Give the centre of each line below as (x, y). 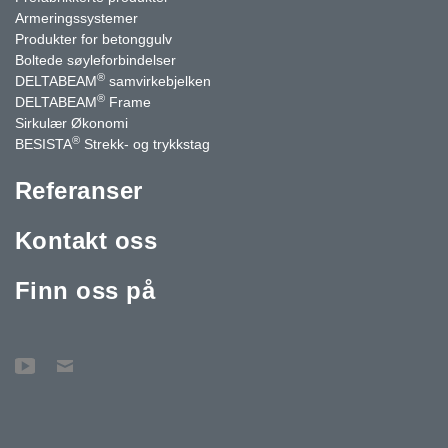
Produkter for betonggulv (93, 38)
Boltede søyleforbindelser (95, 59)
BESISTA (43, 143)
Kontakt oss (86, 240)
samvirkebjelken (158, 80)
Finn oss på (85, 290)
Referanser (79, 190)
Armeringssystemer (76, 17)
